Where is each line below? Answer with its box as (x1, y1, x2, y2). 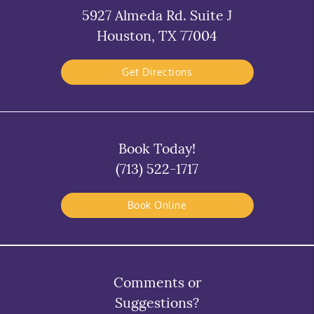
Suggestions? (115, 294, 199, 312)
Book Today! (118, 139, 196, 158)
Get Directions (122, 66, 192, 78)
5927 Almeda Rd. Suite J (82, 6, 232, 25)
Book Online (127, 199, 187, 212)
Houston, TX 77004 (97, 27, 217, 45)
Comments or (113, 273, 201, 292)
